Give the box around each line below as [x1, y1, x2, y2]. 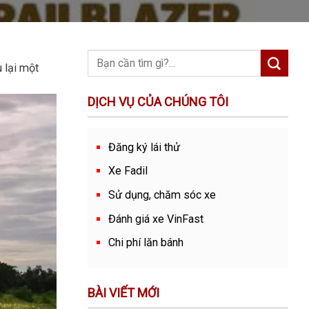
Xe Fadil [108, 164, 148, 178]
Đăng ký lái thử [108, 140, 180, 154]
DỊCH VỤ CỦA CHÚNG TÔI [88, 94, 228, 109]
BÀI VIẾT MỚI [88, 286, 159, 301]
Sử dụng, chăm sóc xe [108, 188, 216, 201]
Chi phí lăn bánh [108, 236, 183, 250]
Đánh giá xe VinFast [108, 212, 203, 226]
